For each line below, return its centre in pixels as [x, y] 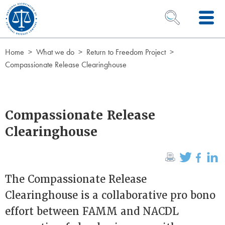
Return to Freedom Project [126, 52]
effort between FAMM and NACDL [92, 211]
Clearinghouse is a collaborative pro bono [110, 195]
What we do [55, 52]
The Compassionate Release [76, 179]
